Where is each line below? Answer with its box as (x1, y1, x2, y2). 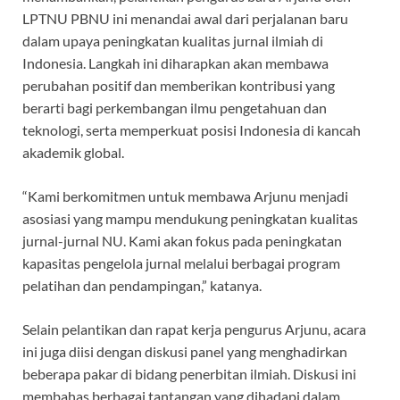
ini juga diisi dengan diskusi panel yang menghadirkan (22, 343, 347, 361)
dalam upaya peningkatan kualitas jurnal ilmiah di (22, 32, 323, 50)
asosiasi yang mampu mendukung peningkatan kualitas (22, 210, 358, 228)
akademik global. (22, 144, 124, 162)
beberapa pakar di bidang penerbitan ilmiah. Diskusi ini (22, 365, 356, 383)
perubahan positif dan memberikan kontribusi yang (22, 77, 335, 95)
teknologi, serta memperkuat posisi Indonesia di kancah (22, 121, 361, 139)
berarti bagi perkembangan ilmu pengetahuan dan (22, 99, 327, 117)
